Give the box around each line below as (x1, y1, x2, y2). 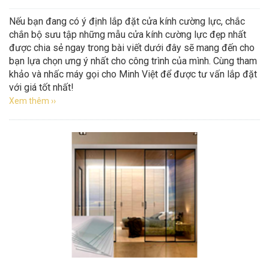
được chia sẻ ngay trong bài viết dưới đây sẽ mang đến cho (9, 42, 255, 53)
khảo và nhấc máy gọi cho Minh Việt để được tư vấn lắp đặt (9, 68, 257, 80)
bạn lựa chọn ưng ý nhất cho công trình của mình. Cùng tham (9, 55, 257, 67)
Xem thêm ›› (9, 96, 56, 106)
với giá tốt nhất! (9, 82, 74, 93)
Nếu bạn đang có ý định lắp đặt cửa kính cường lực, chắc (9, 16, 245, 27)
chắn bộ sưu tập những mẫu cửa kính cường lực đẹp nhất (9, 29, 246, 40)
